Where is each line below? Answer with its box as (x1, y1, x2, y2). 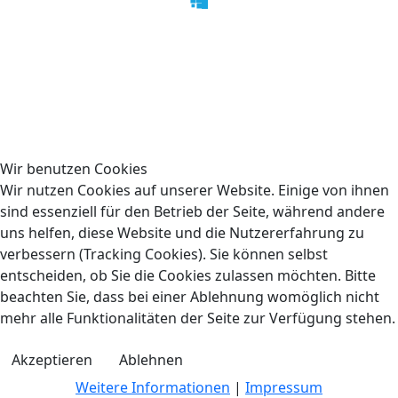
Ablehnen (119, 350, 183, 370)
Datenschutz (103, 20, 188, 40)
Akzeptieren (12, 350, 92, 370)
